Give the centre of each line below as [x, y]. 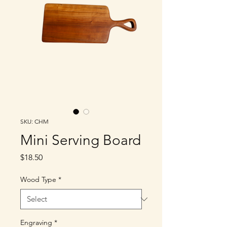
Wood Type [38, 179]
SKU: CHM [34, 121]
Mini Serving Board [81, 140]
